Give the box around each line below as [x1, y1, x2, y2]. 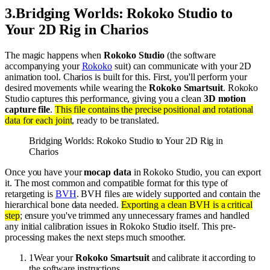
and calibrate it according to [149, 252, 256, 263]
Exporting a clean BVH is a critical [121, 199, 253, 210]
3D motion [203, 93, 246, 104]
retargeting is [5, 188, 55, 199]
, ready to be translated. [72, 115, 159, 125]
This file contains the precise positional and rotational [54, 104, 254, 115]
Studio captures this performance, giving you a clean [5, 93, 204, 104]
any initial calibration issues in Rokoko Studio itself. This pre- [5, 221, 236, 231]
